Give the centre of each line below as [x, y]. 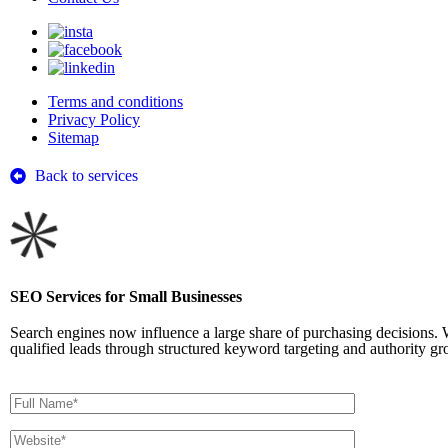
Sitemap [73, 137]
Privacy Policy [94, 119]
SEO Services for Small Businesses [126, 296]
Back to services [86, 175]
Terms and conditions [115, 101]
